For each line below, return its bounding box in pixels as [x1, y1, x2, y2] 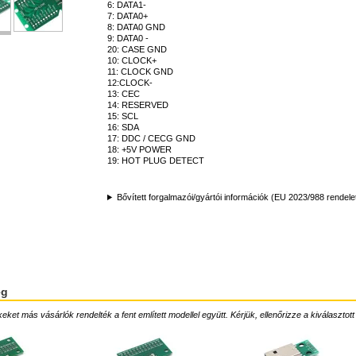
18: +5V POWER [107, 145, 172, 154]
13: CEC [107, 89, 140, 99]
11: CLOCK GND [107, 67, 173, 76]
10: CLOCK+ [107, 56, 157, 65]
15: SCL [107, 111, 138, 121]
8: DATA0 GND [107, 22, 165, 32]
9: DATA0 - [107, 33, 149, 43]
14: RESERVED [107, 100, 168, 110]
